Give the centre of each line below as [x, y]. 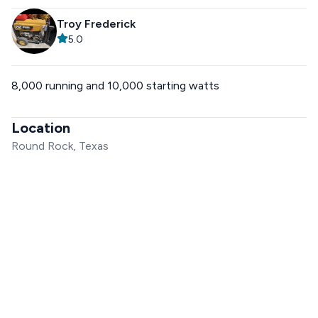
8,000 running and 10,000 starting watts [115, 86]
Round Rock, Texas [60, 146]
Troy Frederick [96, 24]
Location [41, 128]
